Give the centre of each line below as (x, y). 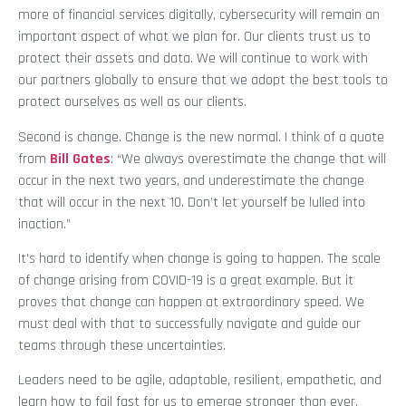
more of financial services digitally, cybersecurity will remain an (199, 15)
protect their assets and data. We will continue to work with (193, 59)
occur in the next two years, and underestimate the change (191, 180)
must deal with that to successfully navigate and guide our (189, 324)
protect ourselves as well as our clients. (132, 102)
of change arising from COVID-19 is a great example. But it (186, 280)
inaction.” (44, 224)
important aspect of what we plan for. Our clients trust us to (194, 37)
